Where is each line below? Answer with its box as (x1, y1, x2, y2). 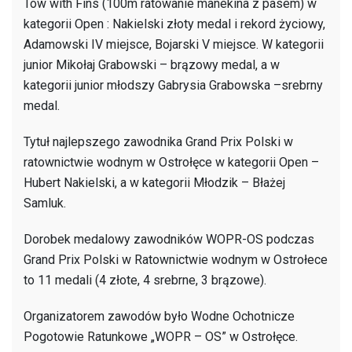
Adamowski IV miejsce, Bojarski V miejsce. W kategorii (24, 36, 324, 52)
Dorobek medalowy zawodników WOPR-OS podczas (24, 231, 314, 247)
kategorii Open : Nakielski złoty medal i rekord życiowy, (24, 16, 325, 31)
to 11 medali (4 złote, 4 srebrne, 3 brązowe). (24, 272, 266, 288)
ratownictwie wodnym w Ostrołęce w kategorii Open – (24, 154, 319, 170)
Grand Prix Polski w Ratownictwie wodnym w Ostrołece (24, 251, 328, 267)
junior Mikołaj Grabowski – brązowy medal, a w (24, 57, 280, 72)
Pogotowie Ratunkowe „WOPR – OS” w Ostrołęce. (24, 328, 298, 344)
